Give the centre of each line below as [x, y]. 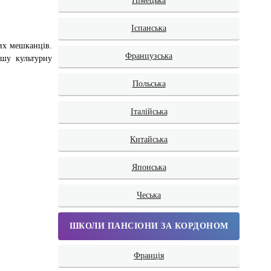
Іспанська [149, 28]
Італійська [149, 112]
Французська [149, 56]
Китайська [149, 140]
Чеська [149, 195]
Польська [149, 84]
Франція [149, 256]
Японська [149, 168]
